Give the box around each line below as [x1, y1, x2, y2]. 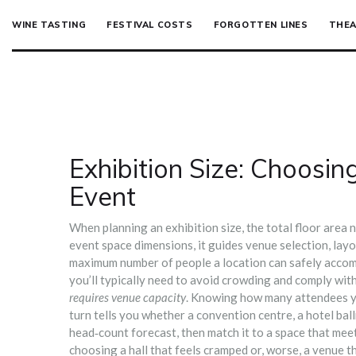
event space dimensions [69, 237, 193, 252]
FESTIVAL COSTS [106, 19, 193, 30]
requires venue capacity [69, 289, 186, 304]
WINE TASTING [12, 19, 87, 30]
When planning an [69, 219, 165, 234]
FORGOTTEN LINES [213, 19, 308, 30]
